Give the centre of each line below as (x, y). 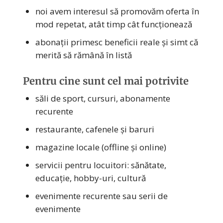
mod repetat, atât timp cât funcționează (114, 24)
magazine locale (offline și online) (101, 147)
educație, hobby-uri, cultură (91, 178)
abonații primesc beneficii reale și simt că (117, 42)
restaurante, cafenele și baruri (95, 129)
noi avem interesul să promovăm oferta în (117, 11)
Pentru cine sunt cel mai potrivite (106, 81)
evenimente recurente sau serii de (102, 196)
